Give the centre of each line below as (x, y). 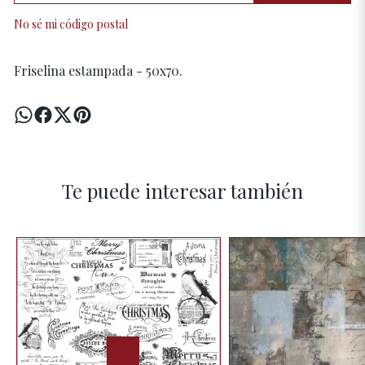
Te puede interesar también (182, 191)
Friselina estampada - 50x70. (98, 70)
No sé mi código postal (70, 24)
